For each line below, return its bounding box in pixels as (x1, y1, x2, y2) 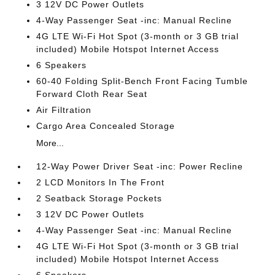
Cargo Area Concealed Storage (36, 121, 176, 131)
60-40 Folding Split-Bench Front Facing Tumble (36, 76, 249, 86)
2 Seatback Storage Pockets (36, 193, 163, 203)
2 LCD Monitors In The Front (36, 177, 165, 187)
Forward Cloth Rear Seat (36, 89, 148, 99)
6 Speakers (36, 60, 87, 70)
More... (36, 138, 64, 148)
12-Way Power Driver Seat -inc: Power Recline (36, 161, 244, 171)
